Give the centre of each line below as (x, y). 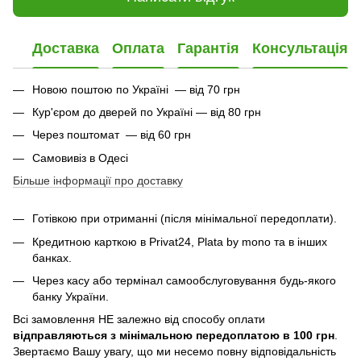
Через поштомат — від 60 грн (112, 135)
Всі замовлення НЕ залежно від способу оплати (139, 320)
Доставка (66, 49)
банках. (52, 257)
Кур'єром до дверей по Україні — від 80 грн (147, 112)
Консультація (300, 49)
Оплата (138, 49)
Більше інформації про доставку (98, 181)
